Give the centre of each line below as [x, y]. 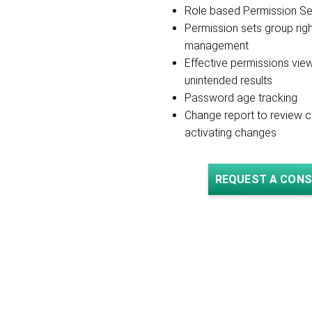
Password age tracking [242, 98]
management [217, 46]
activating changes [231, 133]
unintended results [230, 80]
